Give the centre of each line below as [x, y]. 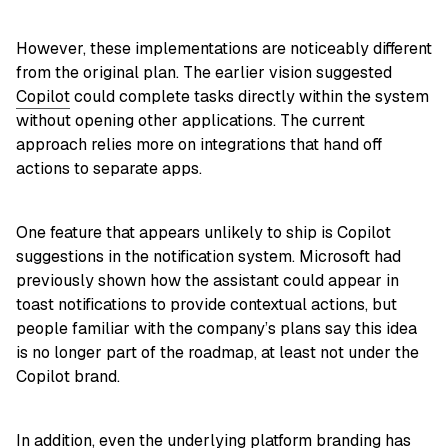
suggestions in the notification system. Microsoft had [208, 257]
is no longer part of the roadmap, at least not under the [217, 353]
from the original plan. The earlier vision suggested [204, 73]
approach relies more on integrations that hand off [199, 145]
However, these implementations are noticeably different [224, 49]
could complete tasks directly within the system [249, 97]
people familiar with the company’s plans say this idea [216, 329]
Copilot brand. [68, 377]
